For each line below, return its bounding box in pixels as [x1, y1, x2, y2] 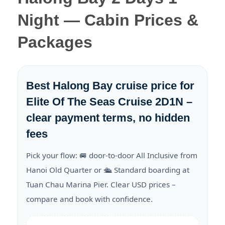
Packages [18, 33, 92, 52]
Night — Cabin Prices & [18, 11, 198, 30]
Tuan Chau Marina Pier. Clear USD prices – [26, 179, 176, 190]
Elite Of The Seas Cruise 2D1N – [26, 95, 192, 108]
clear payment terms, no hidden [26, 111, 190, 125]
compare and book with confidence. [26, 194, 153, 204]
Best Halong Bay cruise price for [26, 79, 194, 92]
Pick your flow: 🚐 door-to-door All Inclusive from [26, 150, 197, 161]
